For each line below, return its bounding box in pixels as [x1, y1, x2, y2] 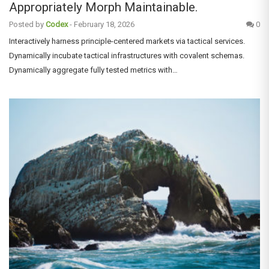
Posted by [9, 19, 44, 29]
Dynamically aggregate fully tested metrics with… [9, 65, 178, 74]
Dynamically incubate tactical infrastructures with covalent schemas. [9, 50, 244, 60]
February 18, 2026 [74, 19, 134, 29]
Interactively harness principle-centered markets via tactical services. [9, 36, 245, 46]
